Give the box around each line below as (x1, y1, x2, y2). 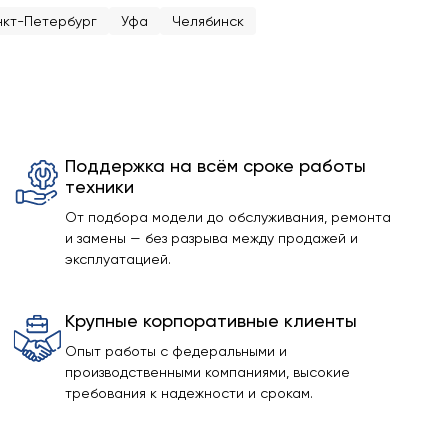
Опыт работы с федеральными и (65, 343, 288, 359)
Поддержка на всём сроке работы (65, 155, 367, 176)
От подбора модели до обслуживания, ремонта (65, 209, 392, 225)
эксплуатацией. (65, 251, 172, 267)
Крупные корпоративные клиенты (65, 310, 358, 331)
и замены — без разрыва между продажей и (65, 230, 359, 246)
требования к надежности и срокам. (65, 385, 314, 401)
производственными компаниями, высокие (65, 364, 351, 380)
